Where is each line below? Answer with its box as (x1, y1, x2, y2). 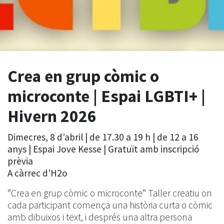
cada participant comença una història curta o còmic (7, 198, 212, 211)
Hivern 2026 (7, 105, 96, 126)
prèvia (7, 154, 33, 167)
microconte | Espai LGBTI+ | (7, 85, 205, 106)
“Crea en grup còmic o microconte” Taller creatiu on (7, 186, 212, 199)
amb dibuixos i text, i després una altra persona (7, 210, 192, 223)
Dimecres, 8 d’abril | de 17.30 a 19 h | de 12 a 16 (7, 130, 198, 143)
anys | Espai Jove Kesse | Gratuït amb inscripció (7, 142, 199, 155)
